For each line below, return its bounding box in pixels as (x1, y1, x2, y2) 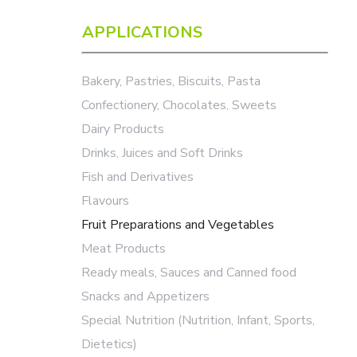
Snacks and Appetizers (81, 288, 210, 305)
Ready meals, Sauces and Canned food (81, 264, 296, 281)
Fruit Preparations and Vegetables (81, 216, 274, 233)
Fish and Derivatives (81, 168, 194, 186)
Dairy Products (81, 120, 164, 138)
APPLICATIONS (82, 22, 202, 43)
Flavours (81, 192, 129, 210)
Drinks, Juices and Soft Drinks (81, 144, 243, 162)
